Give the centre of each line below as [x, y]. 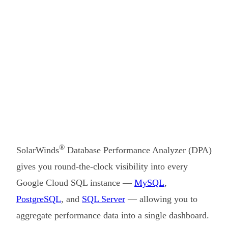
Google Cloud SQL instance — [75, 182]
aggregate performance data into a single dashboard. [113, 215]
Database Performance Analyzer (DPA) [138, 150]
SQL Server [104, 199]
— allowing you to [161, 199]
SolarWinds [38, 150]
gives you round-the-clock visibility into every [102, 166]
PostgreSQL [39, 199]
